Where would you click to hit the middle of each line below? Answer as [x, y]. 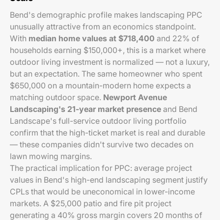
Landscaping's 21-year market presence [85, 109]
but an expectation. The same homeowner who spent [106, 74]
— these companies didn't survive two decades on [102, 144]
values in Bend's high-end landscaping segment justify [109, 180]
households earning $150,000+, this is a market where [108, 50]
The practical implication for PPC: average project [101, 168]
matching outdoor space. [56, 97]
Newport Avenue [135, 97]
